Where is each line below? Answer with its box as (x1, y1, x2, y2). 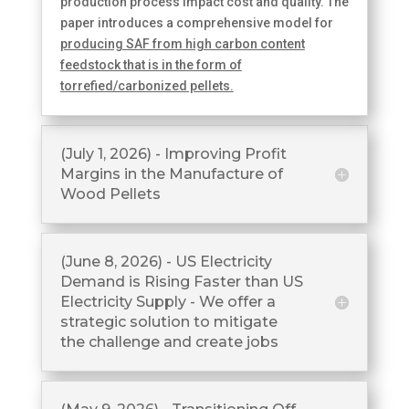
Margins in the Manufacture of (59, 164, 283, 183)
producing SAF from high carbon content (59, 36, 305, 51)
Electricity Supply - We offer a (59, 292, 276, 310)
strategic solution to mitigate (59, 312, 278, 330)
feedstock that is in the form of (59, 57, 242, 72)
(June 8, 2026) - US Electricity (59, 252, 272, 270)
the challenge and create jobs (59, 332, 278, 351)
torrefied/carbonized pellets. (59, 78, 234, 93)
